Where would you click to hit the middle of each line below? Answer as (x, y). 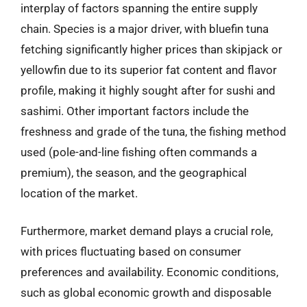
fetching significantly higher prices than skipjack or (151, 49)
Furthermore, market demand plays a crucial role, (147, 231)
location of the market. (79, 193)
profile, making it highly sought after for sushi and (148, 90)
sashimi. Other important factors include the (135, 111)
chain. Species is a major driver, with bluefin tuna (145, 28)
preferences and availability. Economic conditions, (149, 272)
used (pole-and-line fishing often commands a (139, 152)
